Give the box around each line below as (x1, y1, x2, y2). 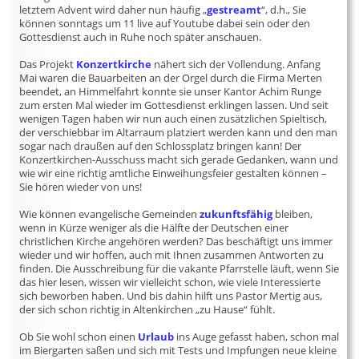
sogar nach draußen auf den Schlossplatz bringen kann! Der (19, 139, 302, 153)
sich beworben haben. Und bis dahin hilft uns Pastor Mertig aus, (19, 288, 323, 303)
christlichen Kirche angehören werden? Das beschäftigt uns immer (19, 234, 333, 248)
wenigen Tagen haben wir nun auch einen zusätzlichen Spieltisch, (19, 111, 328, 126)
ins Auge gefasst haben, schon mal (174, 329, 340, 344)
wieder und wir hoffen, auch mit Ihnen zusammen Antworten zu (19, 248, 325, 262)
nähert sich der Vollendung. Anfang (151, 57, 321, 71)
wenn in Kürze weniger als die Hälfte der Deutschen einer (19, 220, 289, 235)
